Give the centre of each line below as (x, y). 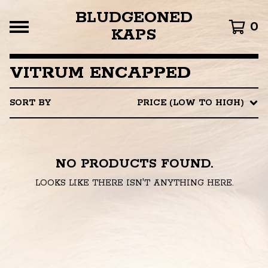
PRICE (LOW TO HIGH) (191, 103)
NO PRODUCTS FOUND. (134, 164)
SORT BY (30, 103)
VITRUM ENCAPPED (100, 73)
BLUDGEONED (134, 18)
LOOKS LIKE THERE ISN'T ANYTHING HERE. (134, 183)
